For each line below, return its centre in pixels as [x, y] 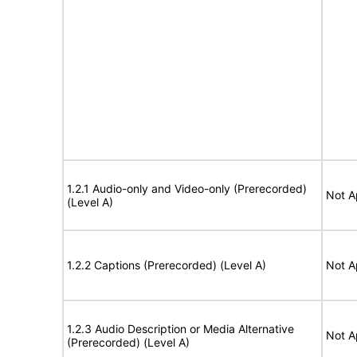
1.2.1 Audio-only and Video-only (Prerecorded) [187, 188]
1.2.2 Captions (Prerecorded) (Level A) [167, 265]
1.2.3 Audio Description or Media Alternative [180, 329]
